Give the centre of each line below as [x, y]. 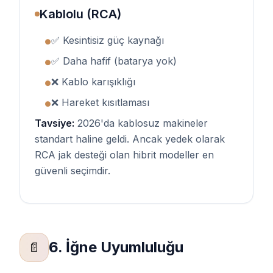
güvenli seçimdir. [73, 171]
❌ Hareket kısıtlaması [100, 102]
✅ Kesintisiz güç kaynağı [108, 40]
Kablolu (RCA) [80, 14]
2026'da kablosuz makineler [141, 123]
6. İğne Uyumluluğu [116, 247]
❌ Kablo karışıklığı [93, 82]
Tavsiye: [55, 123]
